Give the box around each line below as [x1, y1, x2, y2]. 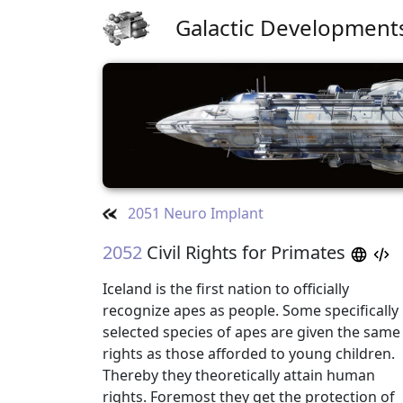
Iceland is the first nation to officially [103, 279, 349, 300]
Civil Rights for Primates [147, 240, 345, 265]
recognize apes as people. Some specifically [103, 300, 399, 321]
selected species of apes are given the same [103, 322, 400, 343]
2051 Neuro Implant [124, 203, 264, 224]
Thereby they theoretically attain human [103, 365, 375, 386]
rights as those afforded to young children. [103, 344, 395, 364]
